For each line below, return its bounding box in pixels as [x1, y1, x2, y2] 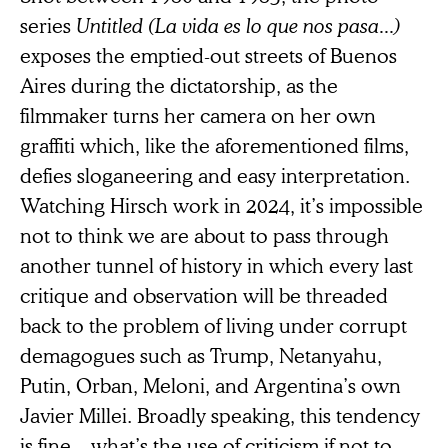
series [20, 11, 76, 38]
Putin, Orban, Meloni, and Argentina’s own [20, 371, 401, 398]
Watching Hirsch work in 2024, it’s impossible [20, 191, 423, 218]
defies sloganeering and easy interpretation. [20, 161, 410, 188]
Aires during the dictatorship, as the [20, 71, 338, 98]
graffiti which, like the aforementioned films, [20, 131, 409, 158]
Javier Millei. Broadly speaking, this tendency [20, 401, 420, 428]
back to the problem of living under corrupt [20, 311, 407, 338]
